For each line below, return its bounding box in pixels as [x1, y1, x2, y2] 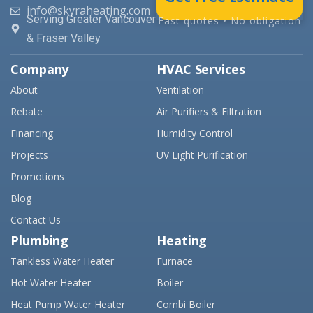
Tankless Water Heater [10, 254, 114, 268]
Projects [10, 148, 48, 162]
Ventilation [156, 83, 204, 97]
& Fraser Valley [26, 31, 101, 45]
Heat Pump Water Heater [10, 298, 125, 312]
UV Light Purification [156, 148, 248, 162]
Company [10, 61, 69, 78]
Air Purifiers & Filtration [156, 105, 261, 119]
